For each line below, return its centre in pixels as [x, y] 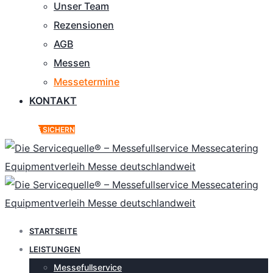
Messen [72, 63]
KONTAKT [53, 101]
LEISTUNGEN [55, 249]
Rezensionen [84, 25]
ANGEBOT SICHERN [40, 129]
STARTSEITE [53, 231]
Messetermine [87, 82]
